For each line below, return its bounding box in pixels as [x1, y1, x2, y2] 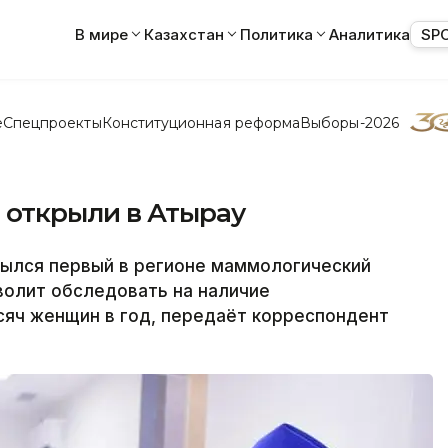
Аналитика [329, 24, 410, 44]
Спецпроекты [2, 113, 102, 132]
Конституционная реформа [101, 113, 301, 132]
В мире [75, 24, 128, 44]
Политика [240, 24, 313, 44]
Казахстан [144, 24, 224, 44]
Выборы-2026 [300, 113, 399, 132]
